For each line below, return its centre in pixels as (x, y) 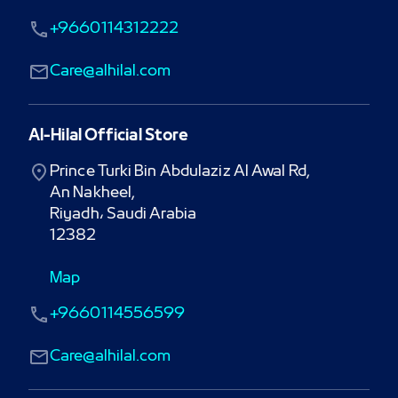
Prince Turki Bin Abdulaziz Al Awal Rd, (180, 172)
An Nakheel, (93, 194)
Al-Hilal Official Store (109, 137)
